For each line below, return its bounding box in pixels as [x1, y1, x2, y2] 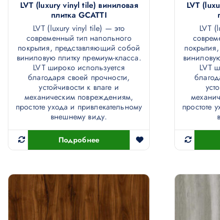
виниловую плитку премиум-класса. [16, 52, 141, 63]
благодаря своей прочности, [28, 71, 130, 83]
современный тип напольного [26, 32, 132, 44]
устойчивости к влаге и [39, 81, 119, 93]
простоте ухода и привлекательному [16, 101, 142, 112]
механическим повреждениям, [25, 91, 134, 103]
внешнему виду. [51, 110, 108, 122]
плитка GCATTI [51, 9, 107, 21]
